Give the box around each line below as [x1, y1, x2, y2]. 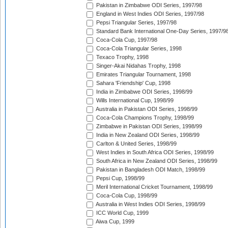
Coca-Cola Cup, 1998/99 [95, 192, 157, 199]
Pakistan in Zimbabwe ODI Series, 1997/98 [95, 2, 202, 9]
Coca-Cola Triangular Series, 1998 [95, 45, 182, 52]
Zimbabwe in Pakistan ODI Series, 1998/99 [95, 123, 202, 130]
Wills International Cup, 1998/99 [95, 97, 174, 104]
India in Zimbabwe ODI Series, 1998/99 [95, 89, 192, 95]
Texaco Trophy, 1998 [95, 54, 149, 61]
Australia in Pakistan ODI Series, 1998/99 [95, 106, 197, 112]
